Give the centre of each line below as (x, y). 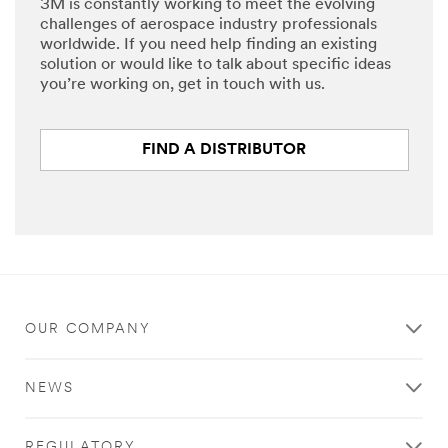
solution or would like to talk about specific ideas (215, 65)
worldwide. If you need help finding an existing (208, 45)
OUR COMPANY (88, 330)
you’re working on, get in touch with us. (182, 85)
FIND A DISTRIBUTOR (224, 150)
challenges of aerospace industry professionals (208, 25)
